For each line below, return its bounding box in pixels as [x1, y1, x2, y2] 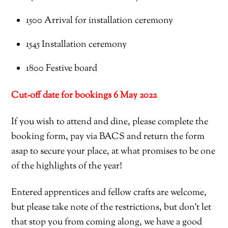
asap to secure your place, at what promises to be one [11, 145, 216, 158]
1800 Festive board [25, 62, 97, 75]
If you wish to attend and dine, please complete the [11, 116, 209, 129]
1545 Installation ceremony [25, 38, 127, 51]
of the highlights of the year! [11, 160, 123, 173]
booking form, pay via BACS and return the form [11, 130, 205, 144]
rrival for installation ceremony [51, 14, 173, 27]
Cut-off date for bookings [11, 89, 114, 102]
